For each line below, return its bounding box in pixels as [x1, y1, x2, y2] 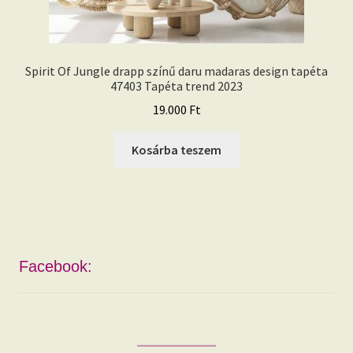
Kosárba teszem [132, 142, 221, 158]
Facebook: [18, 258, 92, 276]
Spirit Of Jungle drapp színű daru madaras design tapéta [25, 62, 328, 79]
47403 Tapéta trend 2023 [110, 77, 243, 94]
